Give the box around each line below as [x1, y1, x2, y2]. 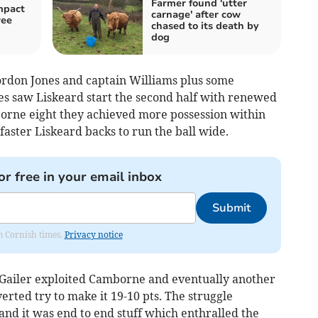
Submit [212, 200, 251, 216]
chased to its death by [151, 19, 259, 33]
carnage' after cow [151, 8, 241, 21]
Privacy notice [64, 229, 123, 240]
